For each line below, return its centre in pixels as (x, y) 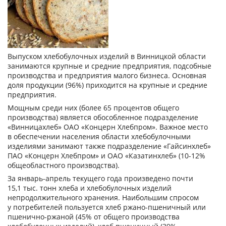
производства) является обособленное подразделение (103, 118)
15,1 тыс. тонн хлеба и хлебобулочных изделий (90, 188)
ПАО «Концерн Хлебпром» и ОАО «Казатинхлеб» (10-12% (106, 156)
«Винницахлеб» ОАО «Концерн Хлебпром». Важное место (108, 127)
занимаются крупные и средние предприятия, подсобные (109, 66)
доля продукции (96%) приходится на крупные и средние (107, 85)
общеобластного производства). (64, 165)
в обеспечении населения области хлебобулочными (99, 137)
